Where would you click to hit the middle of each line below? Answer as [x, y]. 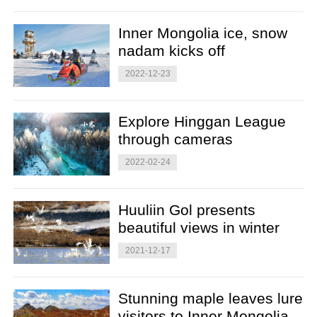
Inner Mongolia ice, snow [203, 33]
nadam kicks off [172, 50]
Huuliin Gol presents [187, 209]
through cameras [176, 139]
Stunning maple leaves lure [211, 298]
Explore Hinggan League [202, 121]
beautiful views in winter [199, 227]
